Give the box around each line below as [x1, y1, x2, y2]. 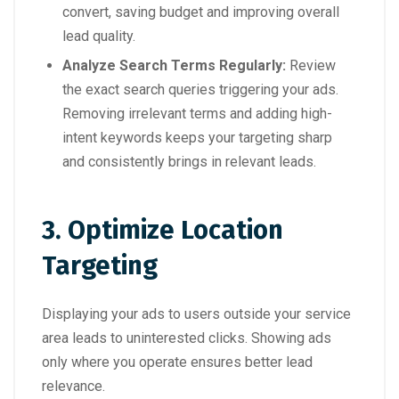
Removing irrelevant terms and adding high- [62, 105, 332, 123]
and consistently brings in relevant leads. [62, 153, 316, 171]
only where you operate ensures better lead [42, 354, 313, 371]
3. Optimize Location [42, 215, 283, 247]
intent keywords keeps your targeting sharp [62, 129, 332, 147]
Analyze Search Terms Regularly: [62, 57, 286, 75]
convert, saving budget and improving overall [62, 4, 339, 21]
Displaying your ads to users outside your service [42, 305, 351, 323]
